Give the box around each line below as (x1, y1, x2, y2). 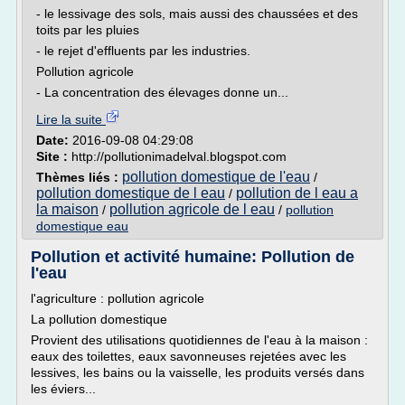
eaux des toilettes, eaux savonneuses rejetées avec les (31, 349, 346, 363)
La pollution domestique (31, 312, 167, 326)
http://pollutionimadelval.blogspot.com (71, 149, 287, 164)
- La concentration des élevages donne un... (36, 85, 288, 99)
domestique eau (36, 219, 128, 233)
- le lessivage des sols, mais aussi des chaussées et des (36, 6, 358, 21)
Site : (36, 149, 71, 164)
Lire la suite (36, 112, 106, 127)
